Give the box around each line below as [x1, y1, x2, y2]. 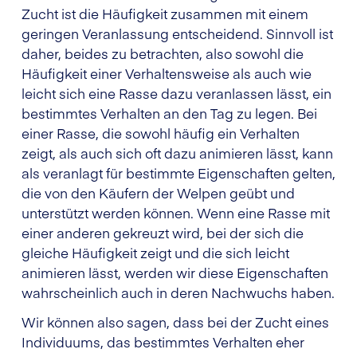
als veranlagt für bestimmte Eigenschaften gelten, [22, 163, 335, 182]
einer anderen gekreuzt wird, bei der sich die [22, 222, 304, 242]
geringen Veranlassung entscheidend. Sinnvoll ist [22, 23, 333, 43]
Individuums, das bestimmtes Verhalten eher [22, 331, 304, 351]
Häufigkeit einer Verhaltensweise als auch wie [22, 63, 312, 83]
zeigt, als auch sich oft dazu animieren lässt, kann [22, 143, 333, 163]
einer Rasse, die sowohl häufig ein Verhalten [22, 123, 300, 143]
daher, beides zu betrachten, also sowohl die [22, 43, 304, 63]
